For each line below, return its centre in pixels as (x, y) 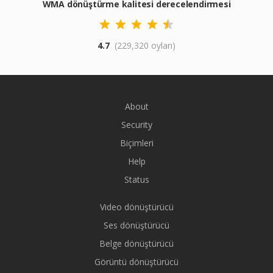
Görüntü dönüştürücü (136, 262)
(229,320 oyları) (145, 45)
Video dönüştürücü (136, 207)
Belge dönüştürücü (136, 243)
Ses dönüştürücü (136, 225)
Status (136, 179)
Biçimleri (136, 143)
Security (136, 125)
